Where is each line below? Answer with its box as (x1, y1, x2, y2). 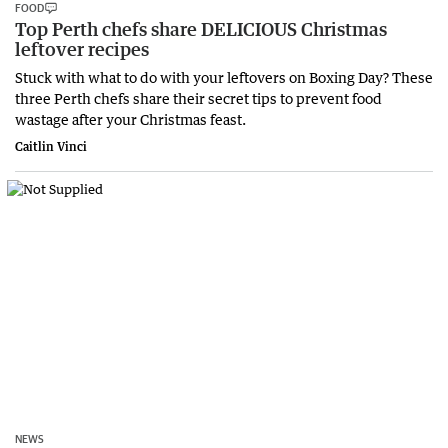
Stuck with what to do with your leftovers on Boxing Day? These (15, 67, 433, 86)
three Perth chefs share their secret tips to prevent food (15, 88, 382, 107)
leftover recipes (15, 37, 149, 60)
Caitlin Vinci (15, 138, 87, 154)
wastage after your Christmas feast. (15, 109, 246, 128)
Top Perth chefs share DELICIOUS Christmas (15, 17, 387, 40)
